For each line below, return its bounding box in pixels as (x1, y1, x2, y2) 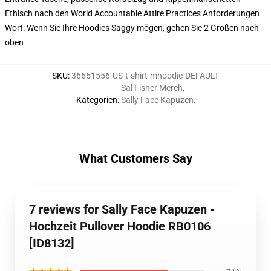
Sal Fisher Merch (120, 83, 183, 93)
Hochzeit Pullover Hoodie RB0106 (29, 219, 211, 233)
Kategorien (76, 95, 117, 105)
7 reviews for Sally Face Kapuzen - (29, 202, 215, 217)
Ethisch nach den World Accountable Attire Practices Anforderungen (5, 8, 260, 18)
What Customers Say (79, 151, 192, 166)
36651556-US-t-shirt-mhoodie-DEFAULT (71, 71, 219, 80)
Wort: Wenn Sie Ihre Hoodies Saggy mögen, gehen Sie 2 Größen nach (5, 23, 259, 33)
